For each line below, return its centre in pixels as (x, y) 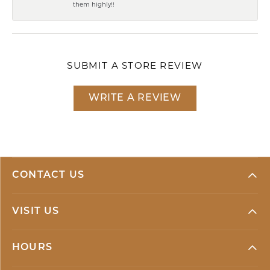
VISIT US (36, 211)
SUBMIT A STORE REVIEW (135, 65)
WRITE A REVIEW (135, 98)
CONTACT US (48, 175)
